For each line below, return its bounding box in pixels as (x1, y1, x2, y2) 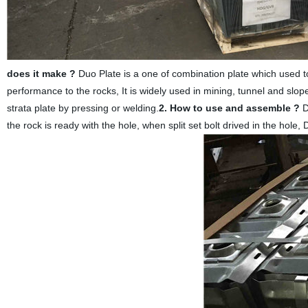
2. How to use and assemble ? (158, 102, 300, 113)
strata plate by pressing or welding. (6, 102, 159, 113)
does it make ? (6, 68, 76, 79)
